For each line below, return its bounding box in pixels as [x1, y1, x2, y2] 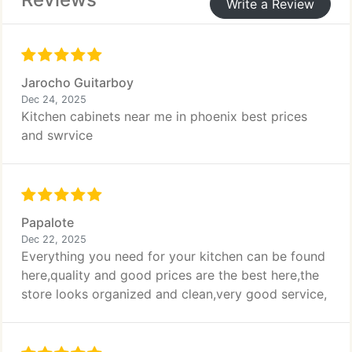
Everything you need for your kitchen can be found [21, 248, 325, 264]
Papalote [21, 214, 74, 230]
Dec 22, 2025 [21, 233, 86, 245]
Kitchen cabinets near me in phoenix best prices [21, 108, 307, 124]
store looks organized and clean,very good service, [21, 286, 327, 302]
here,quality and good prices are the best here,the [21, 267, 319, 283]
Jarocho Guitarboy [21, 75, 134, 90]
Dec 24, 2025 [21, 93, 86, 105]
